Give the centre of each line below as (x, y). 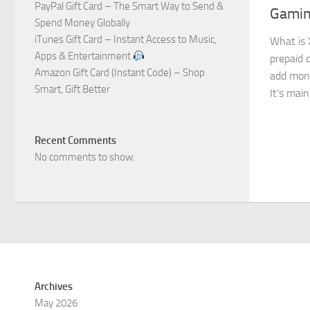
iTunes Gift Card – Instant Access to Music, (126, 39)
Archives (54, 286)
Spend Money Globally (82, 23)
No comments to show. (85, 157)
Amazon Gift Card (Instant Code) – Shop (120, 73)
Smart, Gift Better (72, 89)
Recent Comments (75, 140)
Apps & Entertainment (84, 56)
